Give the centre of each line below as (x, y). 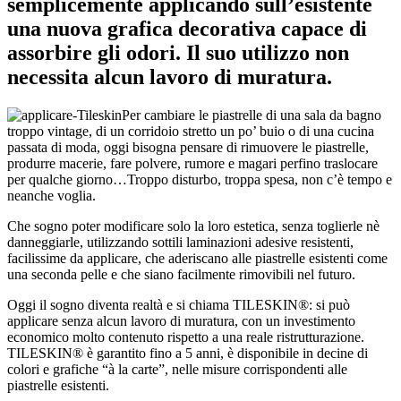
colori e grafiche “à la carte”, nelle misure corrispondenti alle (177, 369)
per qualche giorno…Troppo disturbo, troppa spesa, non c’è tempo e (200, 179)
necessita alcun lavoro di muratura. (170, 77)
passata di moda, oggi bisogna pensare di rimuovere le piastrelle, (188, 147)
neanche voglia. (51, 195)
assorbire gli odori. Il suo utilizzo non (178, 52)
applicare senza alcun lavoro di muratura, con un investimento (181, 320)
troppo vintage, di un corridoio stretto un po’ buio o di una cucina (191, 131)
